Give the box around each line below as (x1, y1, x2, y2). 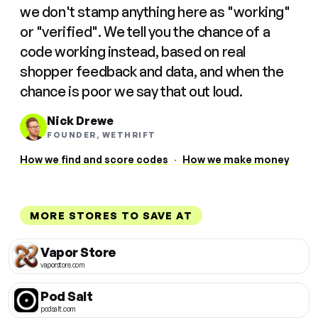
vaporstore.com (40, 260, 84, 269)
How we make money (182, 153, 290, 165)
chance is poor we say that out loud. (20, 82, 243, 100)
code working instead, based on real (20, 43, 246, 60)
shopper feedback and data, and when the (20, 62, 284, 80)
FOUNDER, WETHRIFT (47, 130, 156, 140)
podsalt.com (40, 304, 76, 313)
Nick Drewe (47, 114, 114, 128)
